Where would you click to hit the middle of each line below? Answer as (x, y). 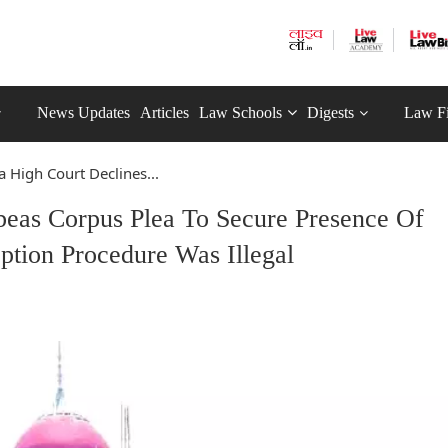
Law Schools (240, 112)
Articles (164, 112)
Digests (330, 112)
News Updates (83, 112)
